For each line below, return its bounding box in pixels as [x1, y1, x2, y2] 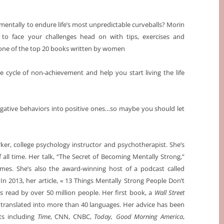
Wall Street [154, 188, 184, 197]
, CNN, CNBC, [50, 212, 94, 221]
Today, [94, 212, 113, 221]
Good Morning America [115, 212, 183, 221]
